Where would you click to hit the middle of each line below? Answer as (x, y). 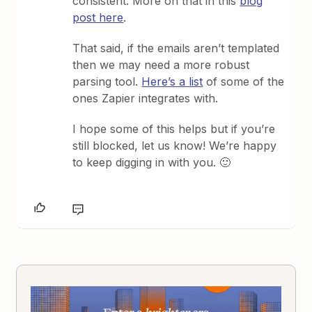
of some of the (244, 81)
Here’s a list (172, 81)
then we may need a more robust (161, 65)
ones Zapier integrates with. (146, 98)
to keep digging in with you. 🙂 (152, 162)
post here (98, 17)
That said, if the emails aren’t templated (176, 48)
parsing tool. (107, 81)
